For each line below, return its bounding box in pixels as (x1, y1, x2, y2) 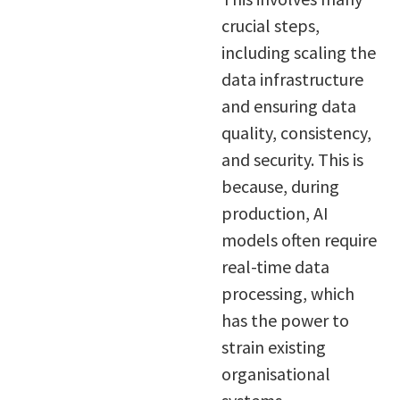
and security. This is (221, 148, 363, 171)
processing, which (221, 282, 354, 305)
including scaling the (221, 41, 376, 64)
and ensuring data (221, 95, 356, 118)
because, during (221, 175, 339, 198)
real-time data (221, 255, 329, 279)
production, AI (221, 202, 329, 225)
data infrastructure (221, 68, 363, 91)
